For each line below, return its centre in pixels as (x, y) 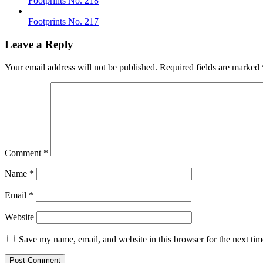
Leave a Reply (39, 44)
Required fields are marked (211, 67)
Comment (24, 153)
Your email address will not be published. (81, 67)
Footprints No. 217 (63, 22)
